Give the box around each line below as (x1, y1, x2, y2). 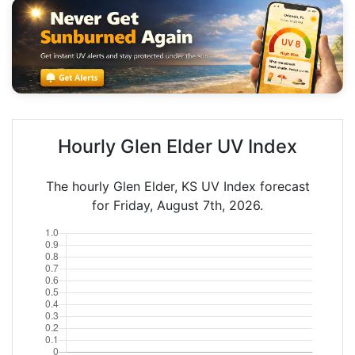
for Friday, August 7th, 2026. (92, 197, 263, 213)
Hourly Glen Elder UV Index (58, 134, 297, 158)
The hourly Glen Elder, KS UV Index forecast (45, 177, 310, 194)
